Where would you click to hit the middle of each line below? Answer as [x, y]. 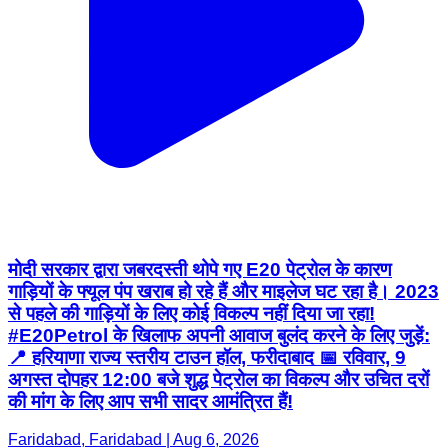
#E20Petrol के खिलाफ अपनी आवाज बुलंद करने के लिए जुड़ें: [219, 335]
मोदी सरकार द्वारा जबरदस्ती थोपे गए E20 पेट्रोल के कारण [200, 269]
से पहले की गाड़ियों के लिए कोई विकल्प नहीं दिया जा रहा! [191, 313]
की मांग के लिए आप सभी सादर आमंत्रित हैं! [150, 401]
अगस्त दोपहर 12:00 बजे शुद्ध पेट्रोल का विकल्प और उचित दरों [218, 379]
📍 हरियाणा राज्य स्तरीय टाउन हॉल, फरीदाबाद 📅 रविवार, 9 [207, 357]
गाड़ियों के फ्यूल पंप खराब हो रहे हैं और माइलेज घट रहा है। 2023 [223, 291]
